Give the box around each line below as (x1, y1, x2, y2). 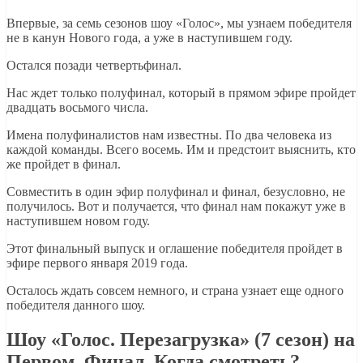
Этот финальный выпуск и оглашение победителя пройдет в (6, 241, 343, 255)
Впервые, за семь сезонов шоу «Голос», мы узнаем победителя (6, 15, 352, 30)
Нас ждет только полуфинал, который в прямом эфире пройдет (6, 85, 356, 100)
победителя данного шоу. (6, 297, 145, 312)
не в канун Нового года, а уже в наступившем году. (6, 30, 293, 45)
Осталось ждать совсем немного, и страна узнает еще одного (6, 283, 344, 297)
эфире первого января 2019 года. (6, 255, 188, 270)
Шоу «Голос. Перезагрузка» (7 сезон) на (6, 328, 355, 350)
